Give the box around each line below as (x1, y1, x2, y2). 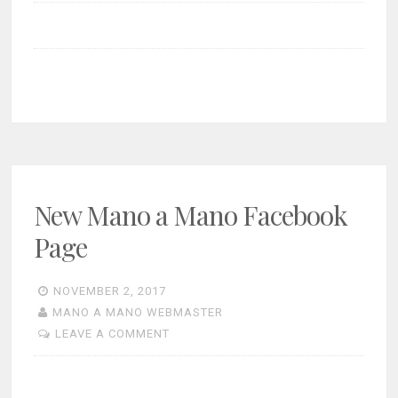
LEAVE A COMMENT (55, 326, 171, 340)
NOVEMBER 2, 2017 (53, 284, 167, 298)
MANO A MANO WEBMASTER (52, 305, 224, 319)
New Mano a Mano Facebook (34, 196, 348, 233)
